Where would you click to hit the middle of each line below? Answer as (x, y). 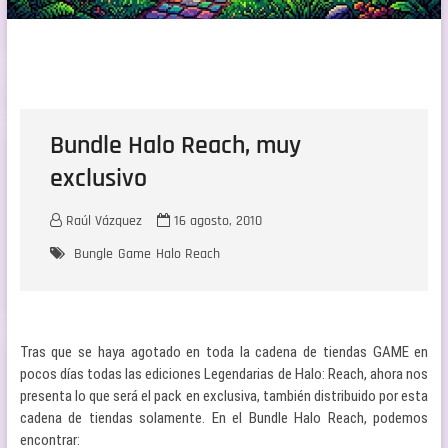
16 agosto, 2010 (215, 220)
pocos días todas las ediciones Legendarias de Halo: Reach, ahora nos (224, 373)
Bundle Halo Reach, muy (175, 145)
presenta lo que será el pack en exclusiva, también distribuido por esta (224, 395)
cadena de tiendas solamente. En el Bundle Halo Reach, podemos (224, 417)
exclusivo (98, 178)
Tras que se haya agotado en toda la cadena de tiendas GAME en (224, 351)
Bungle (93, 253)
